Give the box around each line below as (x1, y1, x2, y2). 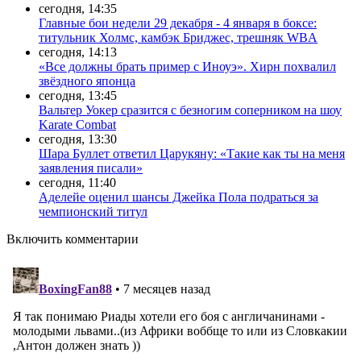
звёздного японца (39, 73, 135, 88)
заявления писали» (39, 160, 143, 175)
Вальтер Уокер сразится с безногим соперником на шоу (39, 102, 342, 117)
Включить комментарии (6, 231, 139, 246)
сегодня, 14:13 (39, 44, 117, 59)
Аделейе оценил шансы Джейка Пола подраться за (39, 189, 318, 204)
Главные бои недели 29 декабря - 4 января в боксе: (39, 15, 317, 30)
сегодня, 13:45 (39, 88, 117, 102)
